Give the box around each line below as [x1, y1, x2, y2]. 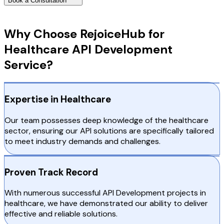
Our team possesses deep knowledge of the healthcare [4, 114, 208, 125]
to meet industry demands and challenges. [4, 135, 160, 146]
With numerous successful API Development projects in [4, 187, 206, 198]
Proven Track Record [4, 165, 98, 178]
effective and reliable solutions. [4, 208, 117, 219]
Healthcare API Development [4, 41, 172, 57]
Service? [4, 56, 53, 72]
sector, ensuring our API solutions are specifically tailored [4, 125, 214, 136]
